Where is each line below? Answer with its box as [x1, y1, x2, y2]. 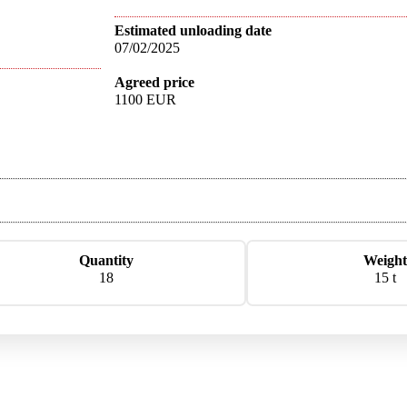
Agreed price [114, 74, 195, 90]
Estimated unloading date [114, 22, 273, 38]
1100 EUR [114, 91, 177, 107]
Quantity [79, 252, 134, 268]
